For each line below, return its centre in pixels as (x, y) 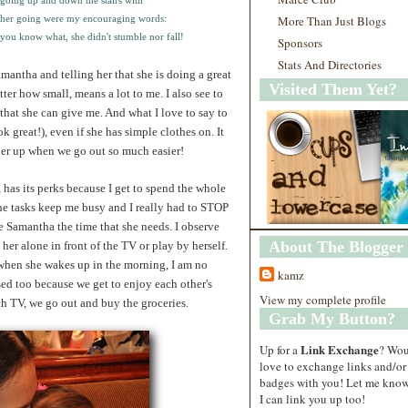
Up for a (280, 349)
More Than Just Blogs (332, 21)
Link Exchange (340, 349)
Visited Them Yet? (333, 89)
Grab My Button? (332, 318)
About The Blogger (336, 247)
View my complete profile (323, 299)
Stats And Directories (330, 65)
